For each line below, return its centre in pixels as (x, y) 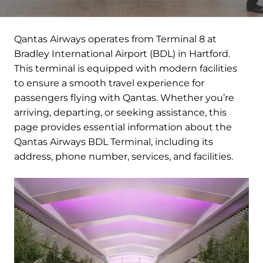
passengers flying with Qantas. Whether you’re (124, 98)
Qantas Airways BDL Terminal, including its (114, 142)
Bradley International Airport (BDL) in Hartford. (122, 54)
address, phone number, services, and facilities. (124, 157)
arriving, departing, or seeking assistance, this (120, 113)
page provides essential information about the (123, 127)
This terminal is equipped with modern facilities (126, 69)
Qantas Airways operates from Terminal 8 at (115, 39)
